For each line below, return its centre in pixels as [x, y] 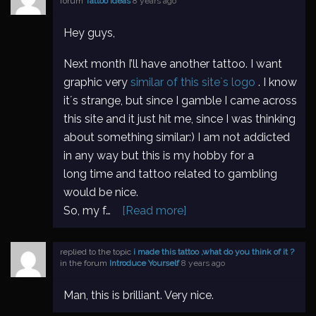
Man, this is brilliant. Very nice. [139, 295]
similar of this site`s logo [193, 82]
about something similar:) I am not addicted [177, 137]
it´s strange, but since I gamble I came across [180, 101]
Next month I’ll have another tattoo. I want [173, 64]
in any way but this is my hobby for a [159, 156]
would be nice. [101, 192]
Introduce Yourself [144, 263]
